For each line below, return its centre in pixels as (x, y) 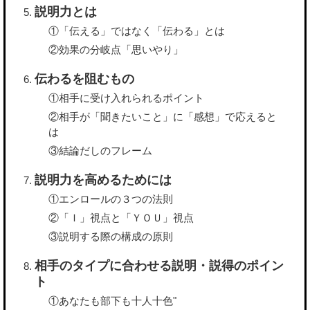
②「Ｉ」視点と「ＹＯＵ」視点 (121, 217)
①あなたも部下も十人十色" (112, 300)
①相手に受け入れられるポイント (126, 98)
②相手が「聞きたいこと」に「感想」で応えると (163, 116)
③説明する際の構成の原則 (111, 236)
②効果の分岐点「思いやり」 (116, 49)
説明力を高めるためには (103, 179)
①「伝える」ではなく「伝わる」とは (137, 30)
